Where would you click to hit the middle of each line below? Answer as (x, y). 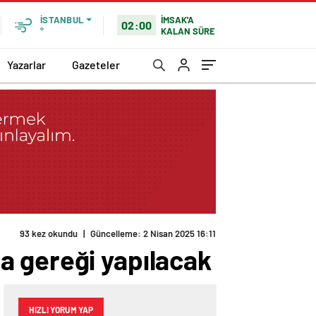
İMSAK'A (178, 19)
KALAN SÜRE (188, 31)
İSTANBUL (62, 20)
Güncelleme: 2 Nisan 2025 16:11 (153, 234)
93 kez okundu (49, 234)
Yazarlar (26, 64)
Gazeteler (96, 64)
